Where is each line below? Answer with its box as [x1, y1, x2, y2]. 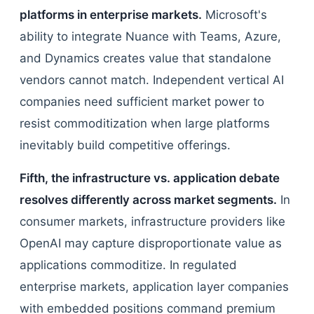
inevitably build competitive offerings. [20, 138, 231, 152]
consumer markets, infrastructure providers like [20, 214, 285, 228]
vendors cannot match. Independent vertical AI [20, 73, 284, 87]
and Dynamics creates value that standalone [20, 51, 271, 65]
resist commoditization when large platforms [20, 116, 270, 130]
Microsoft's [202, 8, 267, 22]
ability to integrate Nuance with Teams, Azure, [20, 29, 281, 43]
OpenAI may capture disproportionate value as [20, 236, 282, 250]
